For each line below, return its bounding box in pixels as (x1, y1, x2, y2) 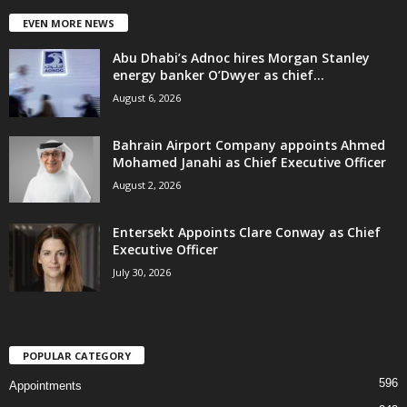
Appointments (9, 379, 82, 393)
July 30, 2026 (113, 264, 171, 279)
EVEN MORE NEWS (23, 15, 114, 30)
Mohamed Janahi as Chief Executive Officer (113, 153, 386, 171)
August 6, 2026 (113, 90, 181, 104)
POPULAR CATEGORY (23, 349, 131, 363)
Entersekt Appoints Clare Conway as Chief (113, 223, 381, 241)
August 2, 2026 (113, 177, 181, 192)
